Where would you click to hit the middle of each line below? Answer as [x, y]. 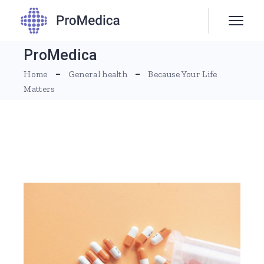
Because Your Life [183, 74]
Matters [39, 89]
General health [98, 74]
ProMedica [61, 55]
